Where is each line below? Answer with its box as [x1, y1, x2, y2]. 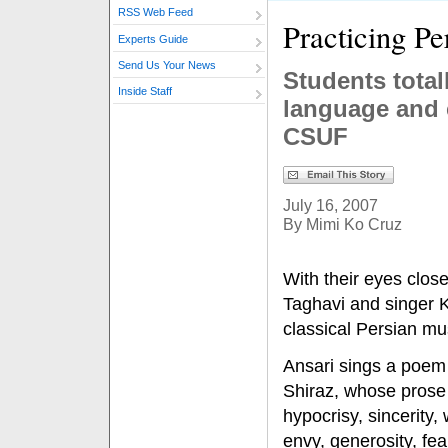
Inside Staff [118, 85, 172, 98]
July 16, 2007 [283, 196, 378, 214]
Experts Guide [118, 32, 188, 45]
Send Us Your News [118, 59, 216, 72]
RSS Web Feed [118, 6, 193, 19]
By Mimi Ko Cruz [283, 215, 402, 233]
